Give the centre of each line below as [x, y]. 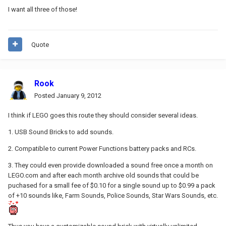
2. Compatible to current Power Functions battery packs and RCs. [102, 148]
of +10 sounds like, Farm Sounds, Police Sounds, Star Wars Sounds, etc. [113, 195]
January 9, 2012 [79, 95]
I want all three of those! [43, 9]
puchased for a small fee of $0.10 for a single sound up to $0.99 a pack [112, 185]
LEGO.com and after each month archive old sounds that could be [103, 175]
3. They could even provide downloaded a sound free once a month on [110, 165]
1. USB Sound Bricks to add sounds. [61, 132]
